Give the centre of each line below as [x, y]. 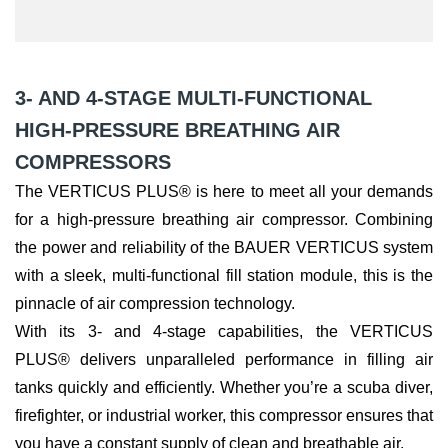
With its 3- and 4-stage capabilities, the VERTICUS [224, 332]
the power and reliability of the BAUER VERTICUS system [224, 248]
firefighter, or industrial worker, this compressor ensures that [224, 416]
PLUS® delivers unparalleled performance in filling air [224, 360]
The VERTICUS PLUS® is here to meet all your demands [224, 192]
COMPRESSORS [93, 162]
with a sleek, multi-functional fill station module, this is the [224, 276]
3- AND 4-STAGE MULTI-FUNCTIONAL [193, 98]
